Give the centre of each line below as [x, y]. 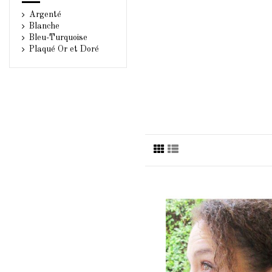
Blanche [44, 26]
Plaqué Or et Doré [64, 49]
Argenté [45, 14]
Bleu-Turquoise [58, 37]
